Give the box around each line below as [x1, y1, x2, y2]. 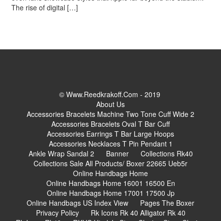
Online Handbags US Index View [27, 198, 128, 208]
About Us [96, 99, 125, 110]
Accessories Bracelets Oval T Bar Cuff [51, 119, 170, 129]
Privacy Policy [36, 208, 79, 218]
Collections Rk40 [140, 148, 193, 159]
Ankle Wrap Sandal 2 [28, 148, 94, 159]
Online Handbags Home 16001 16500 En [46, 178, 175, 188]
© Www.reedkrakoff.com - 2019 [59, 89, 160, 100]
